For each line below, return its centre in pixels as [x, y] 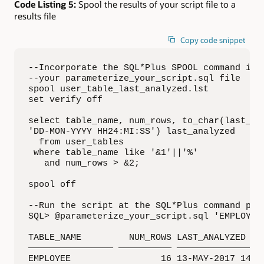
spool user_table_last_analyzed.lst [118, 89]
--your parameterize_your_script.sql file [134, 78]
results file [35, 16]
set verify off [65, 99]
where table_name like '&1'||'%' [113, 152]
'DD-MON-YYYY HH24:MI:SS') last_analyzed [132, 131]
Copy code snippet [213, 40]
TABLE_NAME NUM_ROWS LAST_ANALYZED [137, 237]
